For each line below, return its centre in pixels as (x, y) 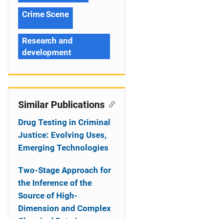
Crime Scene (45, 14)
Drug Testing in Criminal (64, 122)
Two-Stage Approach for (65, 170)
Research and (47, 41)
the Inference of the (55, 183)
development (47, 52)
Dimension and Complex (65, 208)
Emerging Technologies (63, 148)
